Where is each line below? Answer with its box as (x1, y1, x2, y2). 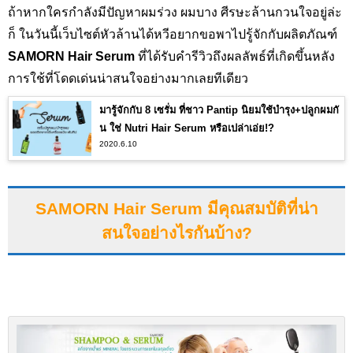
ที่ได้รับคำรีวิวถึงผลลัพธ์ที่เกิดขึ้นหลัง (135, 50, 335, 64)
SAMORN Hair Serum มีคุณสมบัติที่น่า (35, 199, 318, 217)
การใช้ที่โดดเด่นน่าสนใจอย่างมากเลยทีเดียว (8, 72, 248, 86)
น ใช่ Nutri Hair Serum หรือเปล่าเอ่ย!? (99, 122, 274, 135)
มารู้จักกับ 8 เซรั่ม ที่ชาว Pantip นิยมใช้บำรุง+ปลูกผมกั (99, 104, 339, 117)
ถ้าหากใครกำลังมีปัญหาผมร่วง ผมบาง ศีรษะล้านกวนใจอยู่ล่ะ (8, 6, 342, 20)
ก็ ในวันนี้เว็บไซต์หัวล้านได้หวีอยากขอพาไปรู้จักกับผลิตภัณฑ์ (8, 28, 337, 42)
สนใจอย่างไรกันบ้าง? (101, 223, 252, 242)
